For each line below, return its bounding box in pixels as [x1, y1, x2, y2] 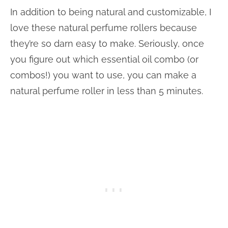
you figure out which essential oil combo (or [10, 53, 198, 65]
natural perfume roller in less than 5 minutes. [10, 85, 203, 96]
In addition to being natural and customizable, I [10, 6, 211, 17]
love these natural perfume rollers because [10, 22, 197, 33]
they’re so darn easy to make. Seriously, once [10, 38, 204, 49]
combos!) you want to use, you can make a [10, 69, 196, 80]
